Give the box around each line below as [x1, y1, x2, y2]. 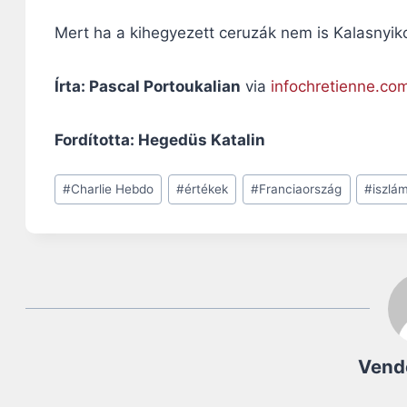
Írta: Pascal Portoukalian [55, 76, 241, 95]
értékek [184, 182, 229, 197]
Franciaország [259, 182, 342, 197]
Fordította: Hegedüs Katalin [55, 130, 265, 149]
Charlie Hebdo [71, 182, 154, 197]
